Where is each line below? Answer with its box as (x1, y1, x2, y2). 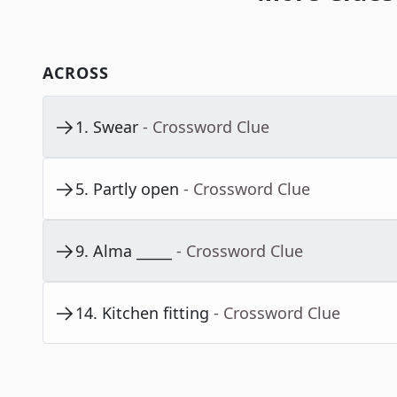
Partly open (93, 178, 179, 200)
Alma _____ (93, 240, 172, 262)
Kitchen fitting (102, 302, 209, 324)
